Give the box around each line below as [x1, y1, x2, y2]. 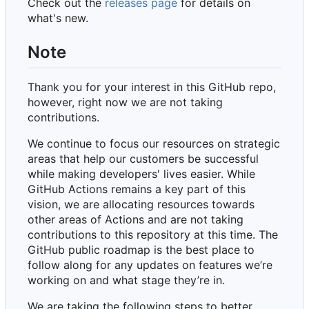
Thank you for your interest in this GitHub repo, [28, 79, 276, 94]
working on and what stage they [28, 272, 197, 287]
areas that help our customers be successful [28, 151, 259, 166]
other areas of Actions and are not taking [28, 212, 243, 226]
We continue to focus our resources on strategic [28, 136, 280, 150]
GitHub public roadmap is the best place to [28, 242, 255, 257]
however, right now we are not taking [28, 94, 223, 109]
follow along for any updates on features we [28, 257, 260, 272]
